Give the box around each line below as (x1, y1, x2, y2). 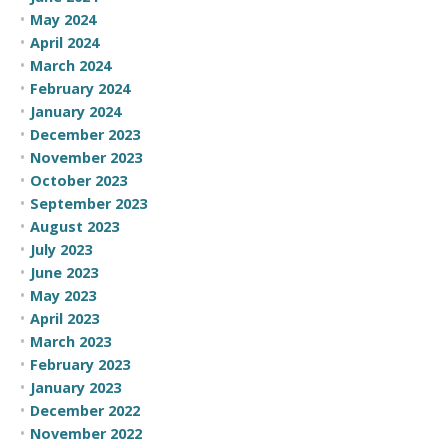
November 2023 (30, 147, 142, 167)
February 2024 (30, 78, 130, 98)
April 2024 (30, 32, 99, 52)
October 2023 (30, 170, 127, 190)
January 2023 (30, 377, 121, 397)
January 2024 (30, 101, 121, 121)
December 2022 (30, 400, 140, 420)
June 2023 (30, 262, 98, 282)
